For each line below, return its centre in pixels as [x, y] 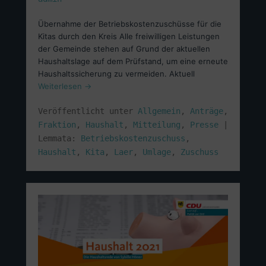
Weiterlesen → [65, 86]
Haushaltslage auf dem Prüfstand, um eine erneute [133, 61]
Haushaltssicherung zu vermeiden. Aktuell [116, 74]
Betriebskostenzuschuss [133, 138]
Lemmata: [59, 138]
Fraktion [57, 125]
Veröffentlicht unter [88, 111]
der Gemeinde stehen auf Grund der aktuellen [124, 49]
